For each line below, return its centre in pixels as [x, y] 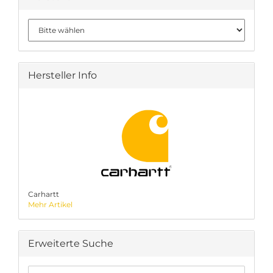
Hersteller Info [62, 75]
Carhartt [44, 194]
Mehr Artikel [50, 204]
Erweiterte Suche [71, 243]
